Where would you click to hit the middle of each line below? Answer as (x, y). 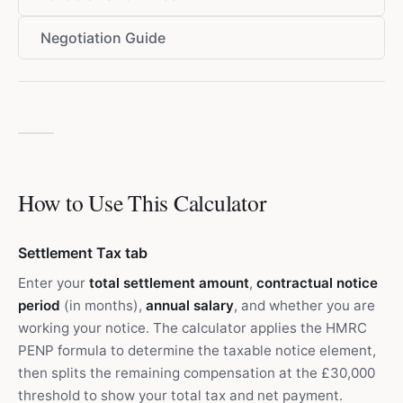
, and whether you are (304, 305)
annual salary (190, 305)
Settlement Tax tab (83, 253)
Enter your (54, 283)
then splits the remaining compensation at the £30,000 (197, 373)
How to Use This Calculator (143, 202)
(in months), (103, 305)
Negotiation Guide (103, 38)
